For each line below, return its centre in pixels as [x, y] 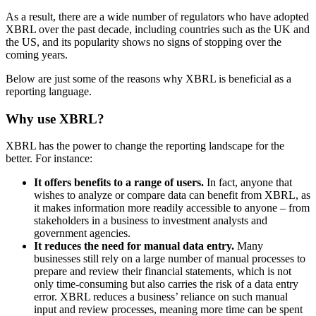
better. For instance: [49, 159]
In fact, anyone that [248, 183]
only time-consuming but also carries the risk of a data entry [166, 284]
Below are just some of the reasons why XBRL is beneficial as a [148, 78]
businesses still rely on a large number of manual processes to [170, 259]
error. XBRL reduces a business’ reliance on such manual [161, 297]
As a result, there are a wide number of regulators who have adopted [157, 16]
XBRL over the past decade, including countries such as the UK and [158, 29]
